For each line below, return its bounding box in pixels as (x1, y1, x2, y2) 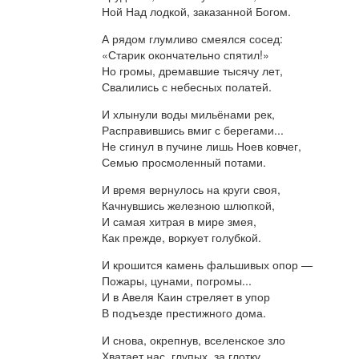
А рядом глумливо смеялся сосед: (101, 30, 283, 46)
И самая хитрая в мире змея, (101, 212, 256, 229)
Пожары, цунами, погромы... (101, 272, 252, 288)
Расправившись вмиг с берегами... (101, 121, 284, 138)
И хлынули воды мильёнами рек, (101, 105, 278, 122)
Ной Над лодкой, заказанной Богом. (101, 2, 291, 19)
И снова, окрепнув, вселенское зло (101, 331, 288, 348)
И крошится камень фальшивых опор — (101, 256, 313, 272)
